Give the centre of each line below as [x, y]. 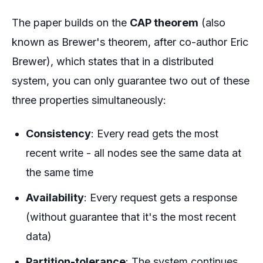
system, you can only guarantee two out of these [131, 81]
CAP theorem [164, 23]
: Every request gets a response [161, 197]
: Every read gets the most [155, 134]
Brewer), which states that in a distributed [113, 62]
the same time [60, 173]
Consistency [58, 134]
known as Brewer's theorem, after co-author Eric [130, 42]
